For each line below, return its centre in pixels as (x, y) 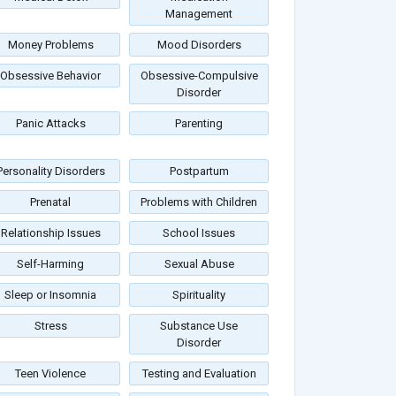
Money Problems (50, 45)
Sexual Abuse (199, 264)
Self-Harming (50, 264)
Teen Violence (50, 374)
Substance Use (199, 326)
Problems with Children (199, 202)
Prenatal (50, 202)
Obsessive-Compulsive (199, 76)
